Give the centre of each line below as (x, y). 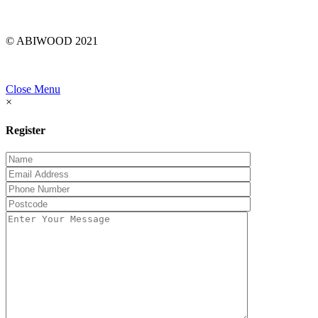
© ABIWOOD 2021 (52, 41)
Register (26, 130)
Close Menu (33, 89)
